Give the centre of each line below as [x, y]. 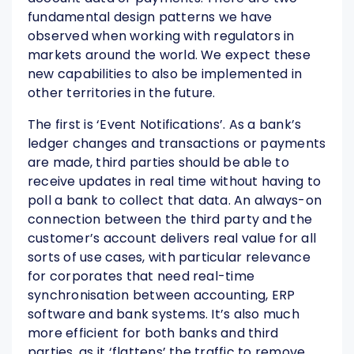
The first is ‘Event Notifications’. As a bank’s [165, 125]
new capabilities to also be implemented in [165, 74]
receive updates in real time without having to [175, 182]
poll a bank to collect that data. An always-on [175, 201]
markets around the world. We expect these [169, 55]
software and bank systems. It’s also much [164, 314]
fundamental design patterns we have [150, 17]
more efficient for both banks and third [153, 333]
